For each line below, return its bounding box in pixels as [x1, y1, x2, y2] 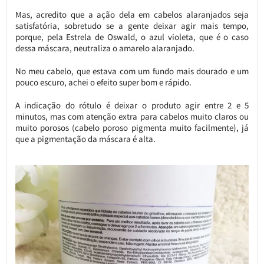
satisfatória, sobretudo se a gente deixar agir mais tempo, [15, 19, 249, 31]
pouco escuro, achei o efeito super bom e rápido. [15, 76, 192, 88]
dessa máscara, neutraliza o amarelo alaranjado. [15, 42, 194, 54]
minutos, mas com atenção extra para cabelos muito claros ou [15, 110, 249, 122]
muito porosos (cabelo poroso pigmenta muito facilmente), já [15, 121, 249, 133]
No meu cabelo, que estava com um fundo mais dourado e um [15, 65, 249, 77]
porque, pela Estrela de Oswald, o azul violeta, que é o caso [15, 31, 249, 42]
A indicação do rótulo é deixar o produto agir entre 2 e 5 [15, 99, 249, 111]
